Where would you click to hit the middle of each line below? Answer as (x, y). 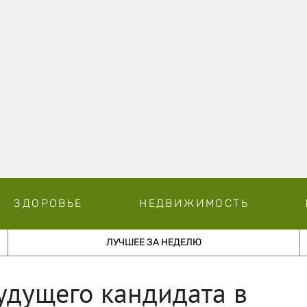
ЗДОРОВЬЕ (48, 203)
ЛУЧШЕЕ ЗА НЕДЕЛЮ (153, 242)
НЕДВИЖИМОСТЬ (194, 203)
